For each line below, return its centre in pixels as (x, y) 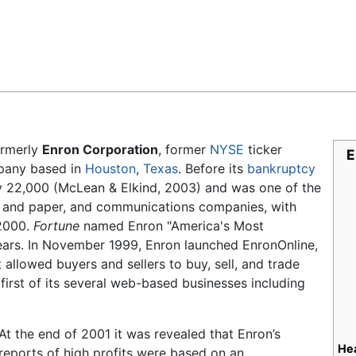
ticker (263, 150)
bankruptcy (281, 169)
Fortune (56, 226)
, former (184, 150)
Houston (110, 169)
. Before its (213, 169)
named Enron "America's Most (172, 226)
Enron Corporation (100, 150)
